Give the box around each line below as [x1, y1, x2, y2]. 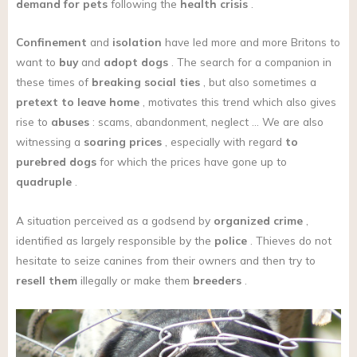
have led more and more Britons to [162, 35, 340, 49]
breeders [193, 273, 241, 288]
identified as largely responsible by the [16, 233, 214, 248]
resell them [16, 273, 77, 288]
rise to [16, 115, 51, 129]
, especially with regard [162, 135, 285, 149]
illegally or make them [77, 273, 193, 288]
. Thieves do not [247, 233, 331, 248]
